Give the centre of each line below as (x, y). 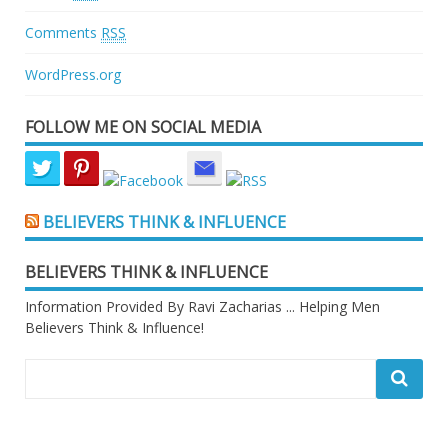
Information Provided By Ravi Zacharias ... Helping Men (202, 307)
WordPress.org (73, 75)
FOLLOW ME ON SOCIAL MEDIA (143, 127)
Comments (63, 33)
